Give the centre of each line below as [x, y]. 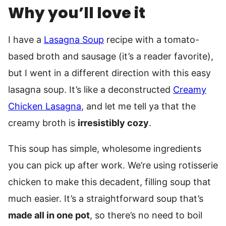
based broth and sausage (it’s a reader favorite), [111, 56]
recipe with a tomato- [152, 40]
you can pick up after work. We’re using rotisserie [113, 165]
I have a [26, 40]
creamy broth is [43, 123]
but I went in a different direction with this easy [109, 73]
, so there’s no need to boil [146, 215]
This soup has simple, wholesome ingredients [105, 149]
